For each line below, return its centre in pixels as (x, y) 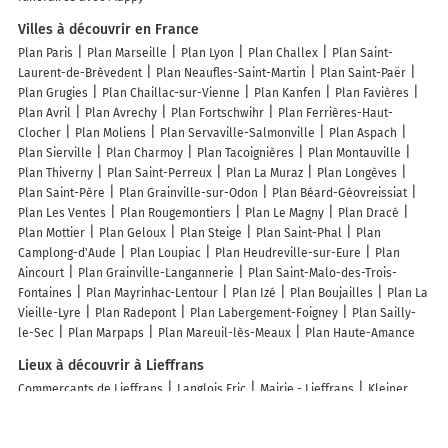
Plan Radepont (135, 313)
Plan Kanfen (287, 93)
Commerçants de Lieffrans (90, 389)
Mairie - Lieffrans (307, 389)
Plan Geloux (132, 233)
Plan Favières (372, 93)
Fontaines (45, 293)
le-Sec (36, 333)
